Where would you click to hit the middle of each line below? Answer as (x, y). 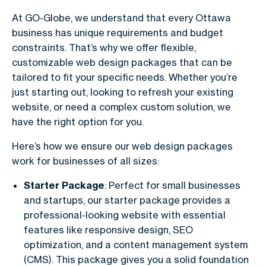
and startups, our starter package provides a (127, 200)
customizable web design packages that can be (122, 62)
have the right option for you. (78, 121)
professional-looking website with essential (125, 215)
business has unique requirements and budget (118, 32)
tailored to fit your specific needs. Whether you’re (125, 77)
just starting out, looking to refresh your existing (123, 92)
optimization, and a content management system (136, 244)
